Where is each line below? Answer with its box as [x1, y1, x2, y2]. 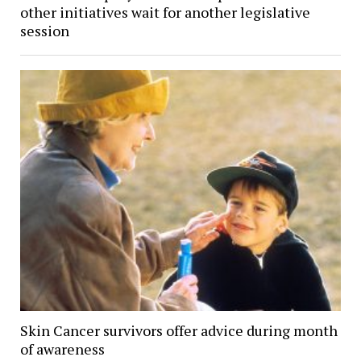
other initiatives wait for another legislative [19, 2, 310, 23]
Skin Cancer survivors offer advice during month [19, 321, 338, 341]
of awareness [19, 339, 105, 359]
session [19, 21, 69, 41]
